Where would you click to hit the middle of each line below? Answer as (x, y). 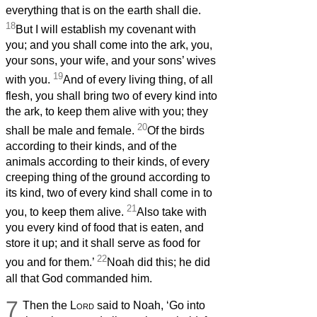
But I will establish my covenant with (106, 30)
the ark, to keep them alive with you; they (107, 111)
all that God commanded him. (79, 278)
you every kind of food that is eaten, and (105, 228)
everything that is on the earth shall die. (103, 11)
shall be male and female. (71, 131)
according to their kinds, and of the (91, 146)
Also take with (172, 212)
